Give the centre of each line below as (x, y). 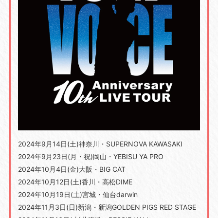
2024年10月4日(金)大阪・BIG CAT (72, 169)
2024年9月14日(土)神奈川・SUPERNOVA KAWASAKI (100, 144)
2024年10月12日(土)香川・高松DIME (75, 182)
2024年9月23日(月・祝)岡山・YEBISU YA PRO (91, 157)
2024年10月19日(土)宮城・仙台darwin (78, 195)
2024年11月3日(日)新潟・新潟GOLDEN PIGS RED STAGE (107, 207)
